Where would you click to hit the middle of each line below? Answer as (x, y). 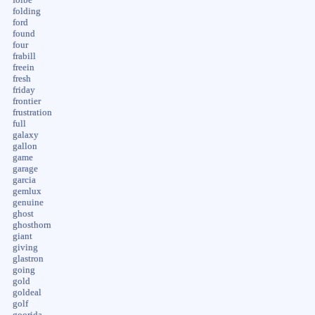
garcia (24, 180)
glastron (28, 258)
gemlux (27, 191)
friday (24, 90)
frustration (32, 112)
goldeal (27, 292)
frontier (26, 101)
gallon (25, 146)
